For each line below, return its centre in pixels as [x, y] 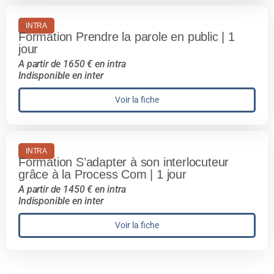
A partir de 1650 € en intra [72, 64]
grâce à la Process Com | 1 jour [102, 175]
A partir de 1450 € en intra [72, 190]
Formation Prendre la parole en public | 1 [127, 37]
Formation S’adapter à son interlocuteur [124, 162]
